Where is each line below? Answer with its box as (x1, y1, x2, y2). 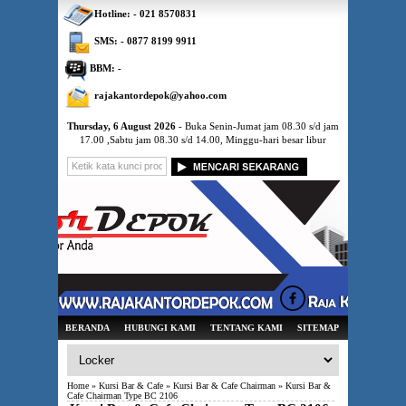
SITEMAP (297, 323, 339, 333)
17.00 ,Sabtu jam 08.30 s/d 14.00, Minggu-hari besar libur (80, 134, 326, 145)
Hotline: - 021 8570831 (94, 8, 197, 19)
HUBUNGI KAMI (124, 323, 196, 333)
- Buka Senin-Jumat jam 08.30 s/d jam (176, 121, 339, 131)
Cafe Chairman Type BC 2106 (67, 391, 178, 401)
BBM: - (90, 63, 121, 73)
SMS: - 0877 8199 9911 (94, 35, 197, 46)
